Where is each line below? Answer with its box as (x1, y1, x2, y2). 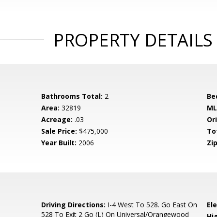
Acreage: (41, 115, 73, 124)
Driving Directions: (41, 200, 106, 209)
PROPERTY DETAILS (53, 28, 213, 52)
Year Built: (41, 138, 77, 147)
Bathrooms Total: (41, 92, 103, 101)
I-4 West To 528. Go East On (106, 200, 198, 209)
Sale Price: (41, 126, 77, 136)
